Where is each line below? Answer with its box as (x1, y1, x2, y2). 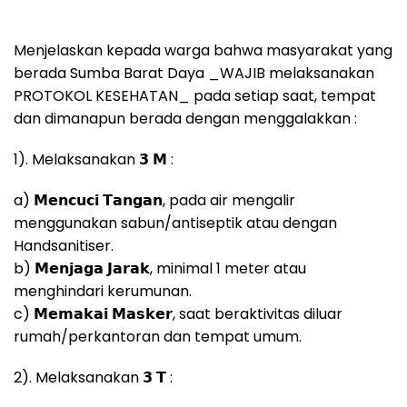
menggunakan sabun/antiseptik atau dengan (14, 213, 337, 234)
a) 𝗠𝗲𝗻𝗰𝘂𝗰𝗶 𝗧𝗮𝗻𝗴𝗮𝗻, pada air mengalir (14, 190, 295, 212)
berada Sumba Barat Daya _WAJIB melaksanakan (14, 63, 374, 84)
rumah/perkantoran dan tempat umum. (14, 326, 302, 348)
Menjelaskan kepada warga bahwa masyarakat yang (14, 40, 392, 62)
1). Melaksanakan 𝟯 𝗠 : (14, 149, 174, 171)
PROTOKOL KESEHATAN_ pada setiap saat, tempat (14, 85, 376, 107)
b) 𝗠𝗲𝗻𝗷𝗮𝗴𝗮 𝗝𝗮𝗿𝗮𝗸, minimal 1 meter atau (14, 258, 306, 280)
